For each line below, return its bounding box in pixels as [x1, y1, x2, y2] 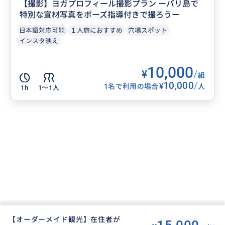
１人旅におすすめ [70, 26, 123, 34]
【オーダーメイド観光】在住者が [9, 215, 121, 223]
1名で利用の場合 [104, 82, 159, 91]
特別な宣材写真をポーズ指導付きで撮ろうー [20, 10, 180, 20]
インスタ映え [19, 37, 59, 45]
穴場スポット [128, 26, 167, 34]
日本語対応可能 [19, 26, 65, 34]
